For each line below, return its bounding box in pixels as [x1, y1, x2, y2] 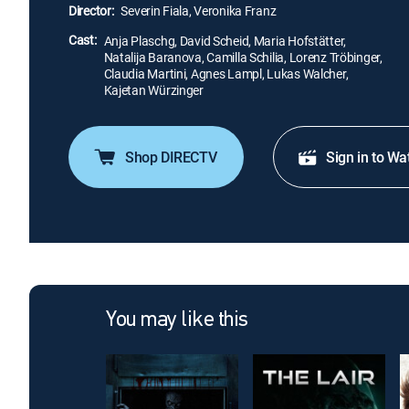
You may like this [106, 309, 248, 331]
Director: [68, 2, 114, 19]
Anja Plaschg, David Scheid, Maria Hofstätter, [103, 32, 347, 49]
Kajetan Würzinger [103, 81, 204, 99]
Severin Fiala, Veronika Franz [121, 2, 277, 19]
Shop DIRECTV [125, 147, 217, 167]
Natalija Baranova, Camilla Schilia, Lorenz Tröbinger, [103, 48, 383, 66]
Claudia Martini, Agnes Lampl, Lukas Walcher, [103, 65, 349, 82]
